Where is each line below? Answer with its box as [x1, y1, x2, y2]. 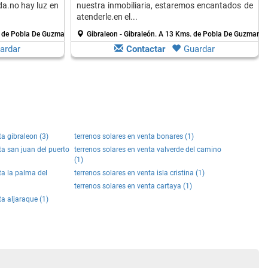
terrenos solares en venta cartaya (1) [74, 182, 192, 190]
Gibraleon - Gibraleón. [86, 30, 159, 38]
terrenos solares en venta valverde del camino [74, 145, 221, 154]
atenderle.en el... [76, 12, 138, 22]
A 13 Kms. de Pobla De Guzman [158, 30, 261, 38]
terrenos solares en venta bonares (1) [74, 132, 194, 141]
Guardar [184, 44, 215, 54]
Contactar [126, 44, 165, 54]
